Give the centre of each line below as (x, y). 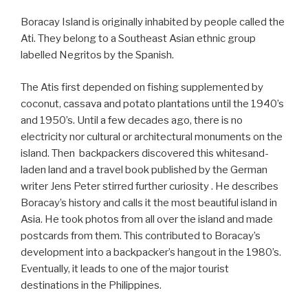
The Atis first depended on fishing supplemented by (142, 87)
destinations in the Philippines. (91, 285)
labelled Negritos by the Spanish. (97, 55)
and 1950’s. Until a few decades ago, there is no (132, 120)
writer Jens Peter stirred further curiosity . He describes (150, 186)
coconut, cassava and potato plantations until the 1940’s (152, 103)
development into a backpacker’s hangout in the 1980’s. (152, 252)
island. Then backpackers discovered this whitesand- (145, 153)
